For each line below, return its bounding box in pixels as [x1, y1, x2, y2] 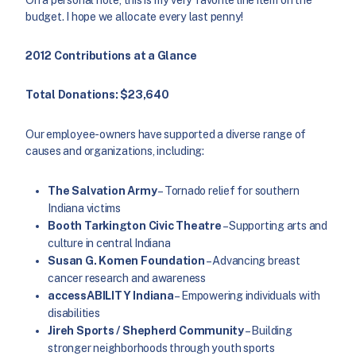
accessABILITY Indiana [48, 289, 174, 303]
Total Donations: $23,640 [25, 88, 169, 102]
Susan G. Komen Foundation [48, 254, 205, 268]
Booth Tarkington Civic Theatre [48, 219, 222, 233]
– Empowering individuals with [173, 289, 321, 303]
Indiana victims [48, 202, 122, 215]
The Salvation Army [48, 184, 157, 198]
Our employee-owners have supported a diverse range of [25, 127, 307, 141]
